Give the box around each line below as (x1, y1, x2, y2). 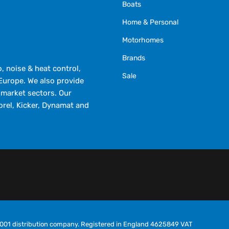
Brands (122, 54, 145, 62)
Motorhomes (122, 36, 164, 44)
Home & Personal (122, 18, 178, 26)
